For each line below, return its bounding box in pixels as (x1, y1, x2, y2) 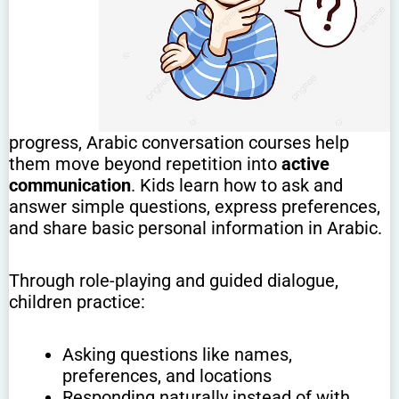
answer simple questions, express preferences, (9, 196, 380, 218)
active (281, 153, 330, 175)
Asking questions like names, (62, 344, 292, 366)
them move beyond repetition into (9, 153, 281, 175)
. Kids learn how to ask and (131, 175, 343, 197)
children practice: (9, 291, 145, 313)
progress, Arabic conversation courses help (9, 132, 349, 154)
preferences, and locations (62, 365, 272, 387)
